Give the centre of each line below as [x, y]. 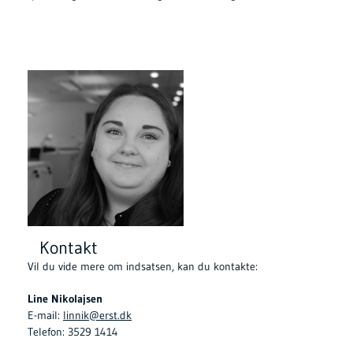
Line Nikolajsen [65, 299]
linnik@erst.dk [97, 316]
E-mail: [45, 316]
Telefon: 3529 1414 [73, 332]
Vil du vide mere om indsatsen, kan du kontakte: [143, 267]
